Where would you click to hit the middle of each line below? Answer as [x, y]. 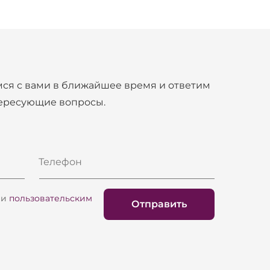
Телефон [61, 162]
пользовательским [51, 198]
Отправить [159, 204]
